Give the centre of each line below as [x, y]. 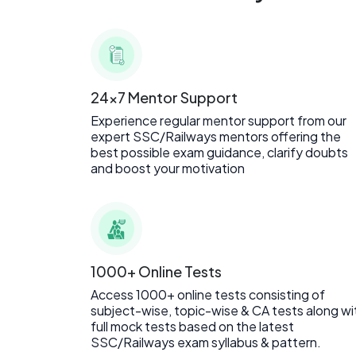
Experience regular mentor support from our [219, 121]
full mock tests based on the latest [192, 326]
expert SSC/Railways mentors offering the [216, 137]
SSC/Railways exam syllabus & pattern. [206, 342]
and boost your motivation [168, 168]
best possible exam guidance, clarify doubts [219, 153]
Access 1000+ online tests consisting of [208, 294]
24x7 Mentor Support [164, 98]
